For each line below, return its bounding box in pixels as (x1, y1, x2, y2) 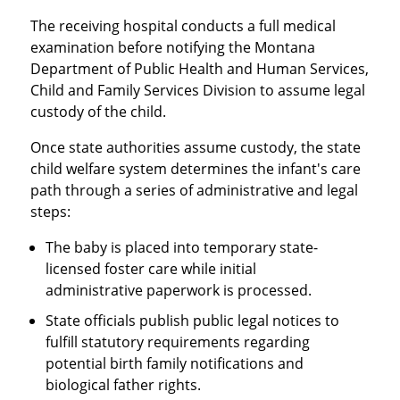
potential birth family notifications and (46, 353, 304, 373)
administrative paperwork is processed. (46, 279, 312, 300)
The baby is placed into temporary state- (46, 237, 319, 257)
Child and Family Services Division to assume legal (29, 79, 365, 100)
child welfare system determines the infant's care (29, 158, 361, 179)
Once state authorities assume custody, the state (29, 137, 361, 157)
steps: (29, 201, 71, 221)
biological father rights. (46, 374, 202, 395)
